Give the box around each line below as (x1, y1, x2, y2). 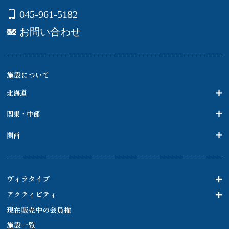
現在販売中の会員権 (7, 207, 72, 215)
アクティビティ (7, 191, 57, 199)
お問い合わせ (19, 26, 81, 37)
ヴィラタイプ (7, 176, 50, 184)
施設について (7, 71, 50, 79)
